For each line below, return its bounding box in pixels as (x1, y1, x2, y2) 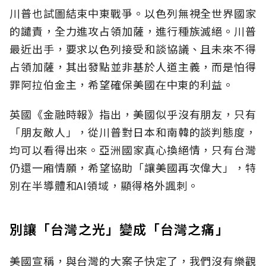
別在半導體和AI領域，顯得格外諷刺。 (9, 178, 199, 194)
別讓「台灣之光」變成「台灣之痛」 (9, 219, 229, 239)
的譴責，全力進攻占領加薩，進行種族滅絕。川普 (9, 23, 256, 39)
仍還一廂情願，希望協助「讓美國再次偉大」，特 (9, 160, 256, 176)
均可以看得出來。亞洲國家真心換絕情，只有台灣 (9, 142, 256, 158)
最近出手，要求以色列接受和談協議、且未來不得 (9, 41, 256, 57)
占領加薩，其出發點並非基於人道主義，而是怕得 (9, 59, 256, 75)
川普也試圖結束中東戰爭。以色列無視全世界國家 (9, 5, 256, 21)
